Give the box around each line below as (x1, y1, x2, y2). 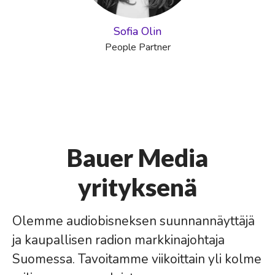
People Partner (104, 41, 171, 54)
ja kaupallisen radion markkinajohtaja (12, 231, 225, 249)
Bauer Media (67, 143, 208, 172)
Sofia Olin (114, 24, 161, 39)
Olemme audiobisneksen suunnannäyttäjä (12, 212, 255, 230)
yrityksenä (78, 172, 197, 202)
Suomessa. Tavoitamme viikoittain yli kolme (12, 250, 261, 268)
